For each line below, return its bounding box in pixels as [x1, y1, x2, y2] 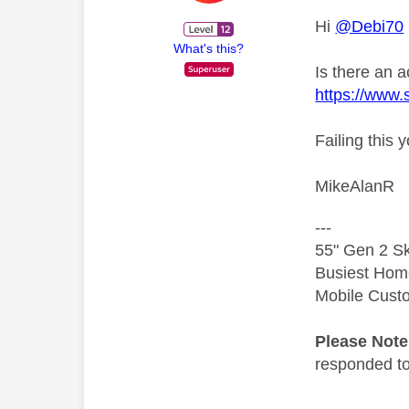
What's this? [173, 40, 245, 56]
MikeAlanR [315, 177, 395, 195]
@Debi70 [335, 17, 404, 36]
